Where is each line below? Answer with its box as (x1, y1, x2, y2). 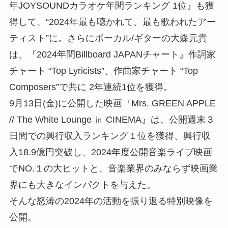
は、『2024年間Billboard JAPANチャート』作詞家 (9, 49, 216, 60)
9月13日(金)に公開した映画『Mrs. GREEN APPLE (9, 98, 216, 108)
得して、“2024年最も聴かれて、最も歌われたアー (9, 16, 216, 27)
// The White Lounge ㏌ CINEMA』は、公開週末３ (9, 114, 215, 125)
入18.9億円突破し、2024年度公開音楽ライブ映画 (9, 147, 212, 157)
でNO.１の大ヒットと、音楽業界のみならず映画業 (9, 163, 218, 174)
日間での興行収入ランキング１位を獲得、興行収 (9, 130, 211, 141)
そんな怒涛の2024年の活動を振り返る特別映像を (9, 195, 213, 206)
